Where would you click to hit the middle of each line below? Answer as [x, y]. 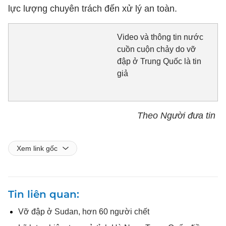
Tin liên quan [42, 194]
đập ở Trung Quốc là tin [159, 61]
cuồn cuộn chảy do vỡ [156, 49]
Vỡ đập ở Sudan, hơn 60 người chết [84, 211]
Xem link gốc [37, 148]
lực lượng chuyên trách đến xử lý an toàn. [93, 9]
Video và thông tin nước [160, 37]
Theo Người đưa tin [178, 115]
